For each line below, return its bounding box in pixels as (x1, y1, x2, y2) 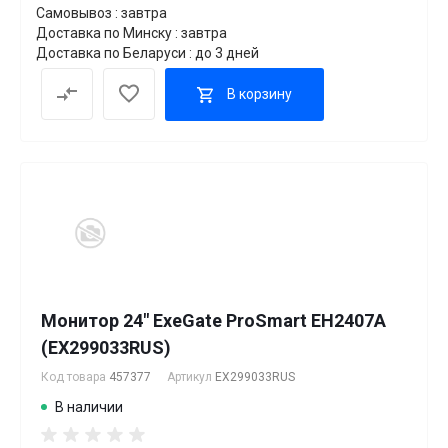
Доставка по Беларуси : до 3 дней (36, 44, 259, 61)
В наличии (55, 398, 123, 415)
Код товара (41, 369, 109, 384)
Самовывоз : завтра (36, 4, 167, 21)
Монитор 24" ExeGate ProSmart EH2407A (41, 309, 386, 331)
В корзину (227, 86, 292, 103)
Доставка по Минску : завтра (36, 24, 227, 41)
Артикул (167, 369, 215, 384)
